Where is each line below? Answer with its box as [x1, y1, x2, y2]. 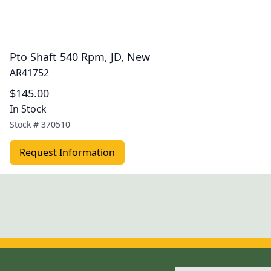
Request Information [19, 146, 115, 159]
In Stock [10, 102, 47, 116]
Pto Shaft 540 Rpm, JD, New [10, 50, 150, 64]
